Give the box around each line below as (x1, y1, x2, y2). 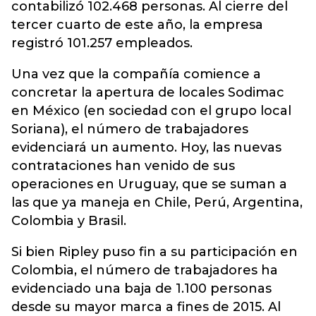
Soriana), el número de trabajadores (11, 121, 248, 137)
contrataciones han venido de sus (11, 158, 235, 174)
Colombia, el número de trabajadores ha (11, 262, 278, 278)
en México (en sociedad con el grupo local (11, 103, 291, 119)
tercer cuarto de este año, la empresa (11, 17, 263, 32)
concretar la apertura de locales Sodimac (11, 85, 284, 100)
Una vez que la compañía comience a (11, 66, 261, 82)
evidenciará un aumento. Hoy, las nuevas (11, 140, 281, 155)
